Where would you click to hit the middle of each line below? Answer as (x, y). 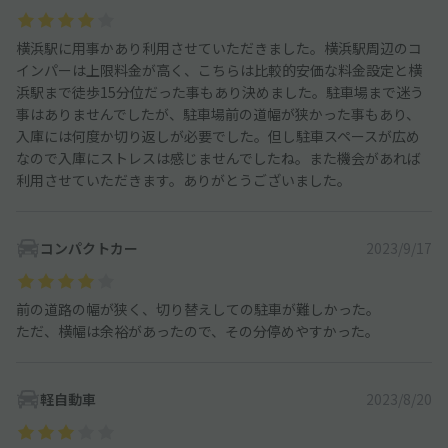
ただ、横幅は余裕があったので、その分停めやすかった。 (197, 330)
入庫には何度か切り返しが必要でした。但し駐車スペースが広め (218, 135)
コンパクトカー (89, 247)
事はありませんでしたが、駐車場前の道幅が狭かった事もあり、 (218, 113)
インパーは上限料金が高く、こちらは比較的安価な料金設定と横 (219, 69)
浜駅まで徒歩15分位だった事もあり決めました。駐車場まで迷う (220, 91)
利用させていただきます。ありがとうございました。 (183, 179)
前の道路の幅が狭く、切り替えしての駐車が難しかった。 (198, 308)
